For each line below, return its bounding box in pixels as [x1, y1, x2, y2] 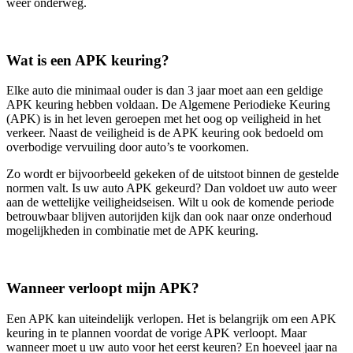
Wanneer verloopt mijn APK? [6, 279, 199, 296]
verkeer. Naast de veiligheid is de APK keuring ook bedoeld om [6, 126, 323, 140]
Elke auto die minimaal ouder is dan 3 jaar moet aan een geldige [6, 84, 323, 98]
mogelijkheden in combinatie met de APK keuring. [6, 224, 258, 238]
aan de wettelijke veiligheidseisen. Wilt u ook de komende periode [6, 195, 334, 210]
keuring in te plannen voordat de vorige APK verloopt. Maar [6, 325, 307, 340]
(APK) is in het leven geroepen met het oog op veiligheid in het [6, 112, 321, 126]
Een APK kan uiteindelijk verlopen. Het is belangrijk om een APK [6, 311, 336, 325]
